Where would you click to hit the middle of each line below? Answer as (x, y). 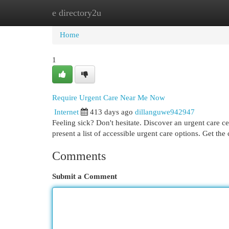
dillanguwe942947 (165, 112)
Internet (66, 112)
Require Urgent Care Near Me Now (109, 97)
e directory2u (77, 13)
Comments (79, 156)
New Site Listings (130, 13)
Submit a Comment (85, 176)
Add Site (187, 13)
